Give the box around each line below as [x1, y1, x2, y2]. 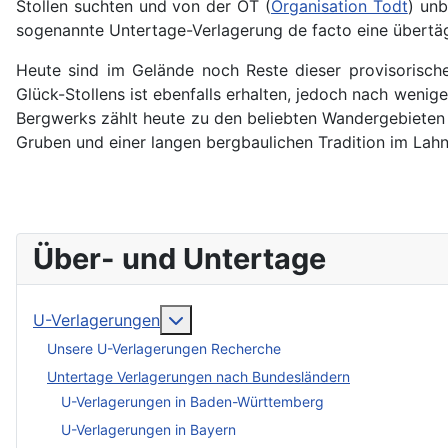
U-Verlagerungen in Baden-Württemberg [61, 392, 324, 410]
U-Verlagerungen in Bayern [61, 420, 236, 438]
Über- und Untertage [33, 240, 326, 276]
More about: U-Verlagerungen [183, 308, 408, 329]
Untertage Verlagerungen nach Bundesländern [47, 368, 350, 386]
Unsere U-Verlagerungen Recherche [47, 340, 281, 358]
